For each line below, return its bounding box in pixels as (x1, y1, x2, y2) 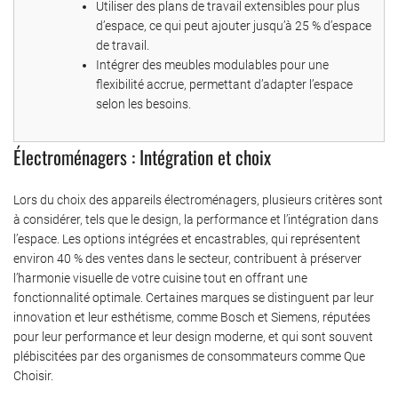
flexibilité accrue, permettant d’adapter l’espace (96, 76, 353, 92)
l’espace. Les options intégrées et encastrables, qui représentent (13, 231, 361, 246)
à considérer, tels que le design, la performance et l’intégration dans (13, 211, 378, 227)
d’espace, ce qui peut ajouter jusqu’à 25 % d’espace (96, 18, 371, 33)
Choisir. (13, 368, 53, 383)
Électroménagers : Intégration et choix (13, 142, 271, 171)
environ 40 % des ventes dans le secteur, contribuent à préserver (13, 251, 362, 266)
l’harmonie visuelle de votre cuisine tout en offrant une (13, 270, 307, 285)
